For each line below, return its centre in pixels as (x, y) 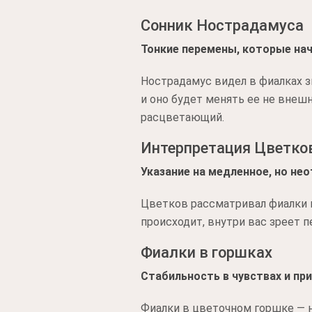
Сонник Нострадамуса (222, 25)
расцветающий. (182, 117)
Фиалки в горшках (206, 252)
